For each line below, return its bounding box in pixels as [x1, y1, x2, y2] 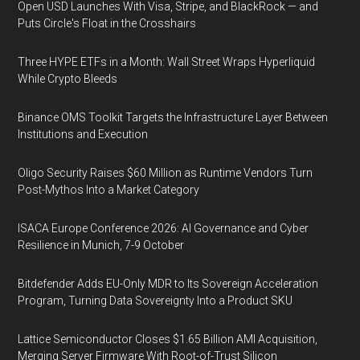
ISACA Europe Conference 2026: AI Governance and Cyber [18, 222, 309, 235]
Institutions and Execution [18, 128, 149, 141]
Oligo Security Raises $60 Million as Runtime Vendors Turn [18, 166, 313, 179]
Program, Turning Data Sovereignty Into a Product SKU [18, 294, 293, 307]
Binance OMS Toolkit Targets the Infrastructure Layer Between [18, 111, 329, 124]
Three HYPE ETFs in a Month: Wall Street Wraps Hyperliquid [18, 55, 316, 68]
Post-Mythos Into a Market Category [18, 183, 200, 196]
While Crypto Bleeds [18, 72, 118, 85]
